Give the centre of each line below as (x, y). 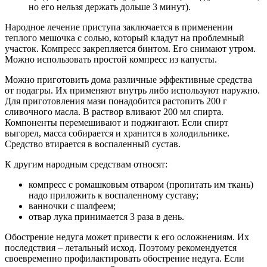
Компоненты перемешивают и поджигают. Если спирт (117, 122)
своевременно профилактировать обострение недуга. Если (125, 258)
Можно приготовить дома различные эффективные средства (128, 79)
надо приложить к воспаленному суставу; (114, 195)
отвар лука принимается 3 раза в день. (106, 216)
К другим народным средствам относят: (86, 164)
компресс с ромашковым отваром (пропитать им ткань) (141, 184)
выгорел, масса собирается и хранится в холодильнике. (117, 133)
